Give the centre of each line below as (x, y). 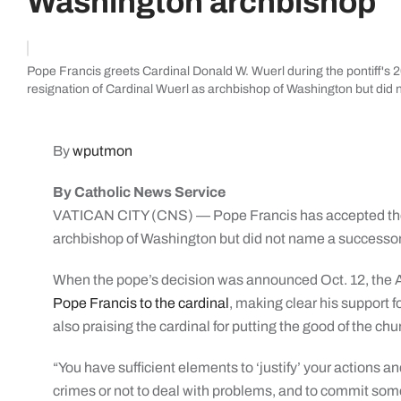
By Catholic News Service (140, 192)
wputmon (103, 151)
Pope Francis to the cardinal (141, 303)
